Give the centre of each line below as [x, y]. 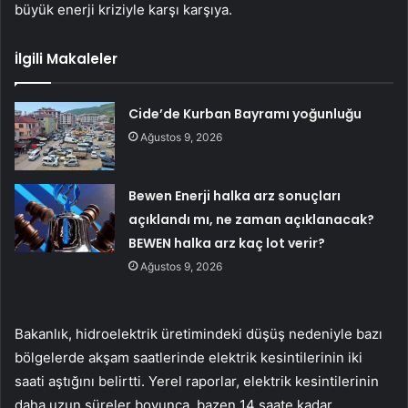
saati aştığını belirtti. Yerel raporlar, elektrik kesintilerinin [197, 382]
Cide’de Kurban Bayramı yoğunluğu [245, 114]
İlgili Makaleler [66, 59]
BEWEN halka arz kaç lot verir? [227, 244]
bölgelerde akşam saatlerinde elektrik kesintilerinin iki [189, 358]
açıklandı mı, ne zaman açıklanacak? [252, 220]
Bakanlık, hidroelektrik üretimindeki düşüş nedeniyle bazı [199, 334]
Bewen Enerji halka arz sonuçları [235, 196]
